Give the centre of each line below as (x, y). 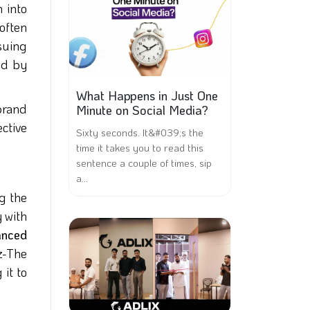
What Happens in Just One (147, 95)
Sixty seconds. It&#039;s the (140, 132)
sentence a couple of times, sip (144, 163)
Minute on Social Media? (142, 110)
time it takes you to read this (140, 147)
